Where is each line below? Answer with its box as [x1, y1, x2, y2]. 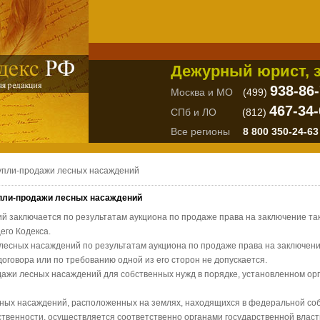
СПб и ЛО [171, 106, 216, 118]
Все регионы [171, 126, 230, 137]
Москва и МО [171, 86, 233, 98]
